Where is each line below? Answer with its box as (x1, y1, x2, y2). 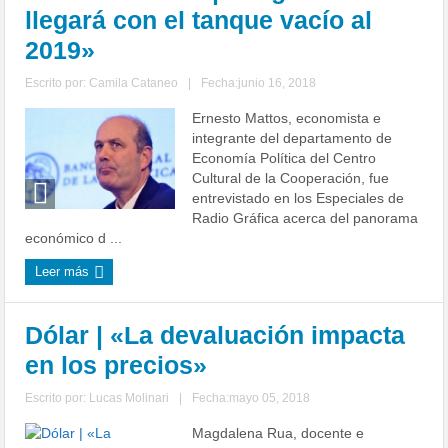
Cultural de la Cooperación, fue (192, 170, 390, 186)
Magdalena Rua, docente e (192, 425, 365, 441)
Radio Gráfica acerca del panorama (192, 210, 419, 226)
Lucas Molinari (89, 391, 170, 405)
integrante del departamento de (192, 130, 393, 146)
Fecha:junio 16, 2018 (201, 76, 317, 90)
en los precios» (25, 351, 208, 379)
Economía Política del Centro (192, 150, 377, 166)
